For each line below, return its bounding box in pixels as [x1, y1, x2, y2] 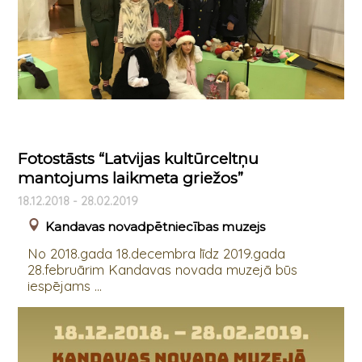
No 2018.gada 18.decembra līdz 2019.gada [27, 244, 285, 262]
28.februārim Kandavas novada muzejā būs [27, 260, 297, 278]
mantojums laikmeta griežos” [17, 169, 243, 188]
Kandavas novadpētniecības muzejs [44, 218, 265, 234]
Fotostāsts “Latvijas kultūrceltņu [17, 149, 259, 169]
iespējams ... [27, 276, 102, 294]
